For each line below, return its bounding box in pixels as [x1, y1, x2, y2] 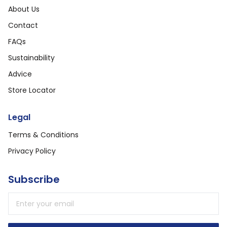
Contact [8, 20, 38, 30]
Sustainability [8, 52, 55, 63]
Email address [8, 192, 63, 204]
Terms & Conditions [8, 129, 79, 140]
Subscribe [8, 172, 60, 186]
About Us [8, 4, 40, 14]
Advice [8, 68, 32, 79]
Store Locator [8, 85, 56, 95]
